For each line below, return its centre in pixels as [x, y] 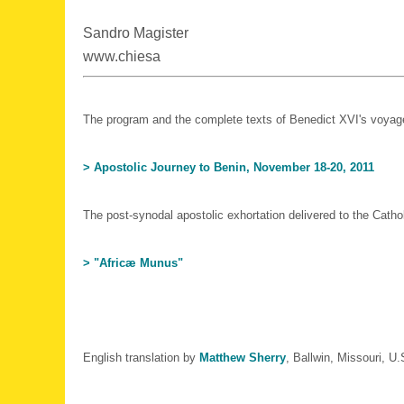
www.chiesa [122, 56]
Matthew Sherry [243, 358]
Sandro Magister [136, 33]
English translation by [141, 358]
